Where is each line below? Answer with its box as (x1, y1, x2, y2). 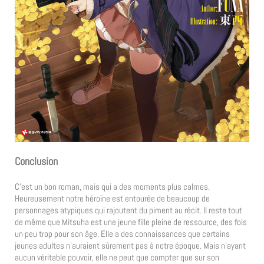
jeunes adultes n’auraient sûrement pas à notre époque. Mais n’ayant (15, 240, 246, 252)
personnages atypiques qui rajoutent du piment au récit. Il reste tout (15, 204, 242, 216)
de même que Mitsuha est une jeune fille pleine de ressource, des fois (15, 216, 247, 228)
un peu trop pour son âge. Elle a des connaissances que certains (15, 228, 230, 240)
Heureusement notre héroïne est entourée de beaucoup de (15, 193, 210, 204)
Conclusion (15, 154, 58, 168)
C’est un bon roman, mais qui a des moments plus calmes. (15, 181, 210, 193)
